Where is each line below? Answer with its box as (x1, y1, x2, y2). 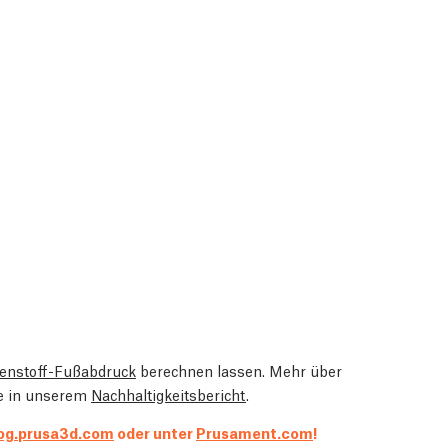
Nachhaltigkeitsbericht (91, 383, 246, 404)
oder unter (114, 421, 196, 442)
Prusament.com (196, 421, 313, 442)
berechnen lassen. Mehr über (136, 359, 342, 380)
